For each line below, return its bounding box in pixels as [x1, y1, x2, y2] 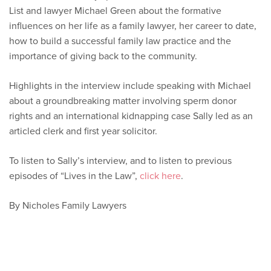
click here [140, 169, 181, 183]
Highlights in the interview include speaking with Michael [9, 79, 251, 93]
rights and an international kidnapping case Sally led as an [9, 109, 253, 123]
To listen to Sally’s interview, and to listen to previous [9, 154, 232, 168]
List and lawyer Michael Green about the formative [9, 4, 221, 18]
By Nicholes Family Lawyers [9, 198, 126, 212]
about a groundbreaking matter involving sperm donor [9, 94, 237, 108]
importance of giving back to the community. [9, 49, 197, 63]
